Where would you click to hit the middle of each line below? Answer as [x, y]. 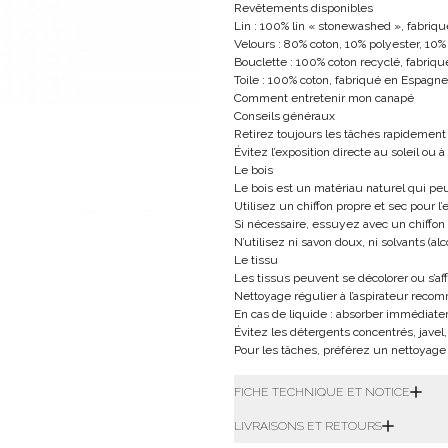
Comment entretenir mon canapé [324, 98]
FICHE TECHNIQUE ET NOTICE [322, 392]
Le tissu [256, 260]
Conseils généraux [284, 116]
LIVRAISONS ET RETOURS [308, 426]
